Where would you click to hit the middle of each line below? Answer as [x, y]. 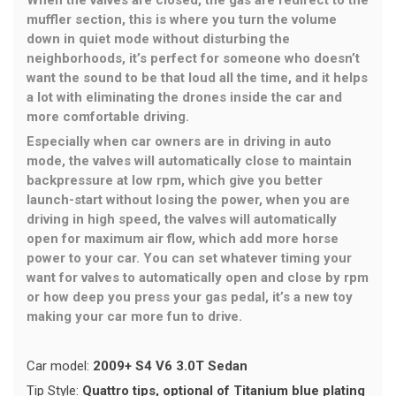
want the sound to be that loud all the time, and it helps [197, 78]
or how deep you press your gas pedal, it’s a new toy [190, 297]
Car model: [60, 366]
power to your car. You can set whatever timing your [189, 259]
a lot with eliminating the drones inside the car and [184, 98]
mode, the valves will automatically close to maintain [189, 161]
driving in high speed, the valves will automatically [182, 220]
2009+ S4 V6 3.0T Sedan [170, 366]
